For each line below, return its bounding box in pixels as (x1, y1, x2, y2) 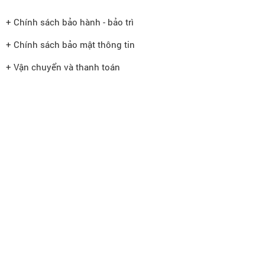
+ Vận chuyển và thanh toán (6, 60, 120, 73)
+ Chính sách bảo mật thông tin (6, 38, 135, 50)
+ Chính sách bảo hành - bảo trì (6, 15, 134, 28)
